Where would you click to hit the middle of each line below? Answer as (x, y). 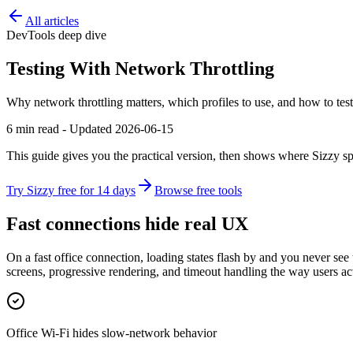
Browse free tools (198, 190)
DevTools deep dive (56, 35)
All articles (52, 21)
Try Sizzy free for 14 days (71, 190)
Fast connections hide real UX (127, 223)
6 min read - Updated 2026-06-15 (90, 128)
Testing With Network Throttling (140, 68)
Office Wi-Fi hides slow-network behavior (111, 333)
